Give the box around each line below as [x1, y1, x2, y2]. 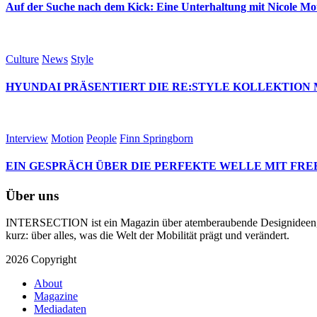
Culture [6, 52, 39, 65]
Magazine [34, 290, 78, 303]
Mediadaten [34, 303, 86, 316]
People [86, 132, 117, 145]
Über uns [6, 188, 59, 203]
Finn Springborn [120, 132, 193, 145]
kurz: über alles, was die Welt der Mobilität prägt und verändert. [6, 229, 289, 242]
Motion [51, 132, 83, 145]
